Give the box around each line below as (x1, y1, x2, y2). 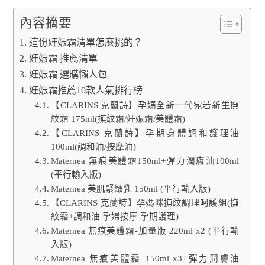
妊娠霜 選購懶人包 (28, 69, 107, 80)
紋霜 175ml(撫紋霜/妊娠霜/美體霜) (50, 114, 185, 124)
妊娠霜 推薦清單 (28, 53, 98, 64)
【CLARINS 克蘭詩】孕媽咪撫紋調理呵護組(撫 (50, 198, 240, 208)
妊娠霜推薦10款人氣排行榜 (28, 85, 143, 96)
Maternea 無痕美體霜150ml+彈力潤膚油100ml (50, 156, 240, 166)
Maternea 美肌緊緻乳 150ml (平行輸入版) (50, 183, 211, 193)
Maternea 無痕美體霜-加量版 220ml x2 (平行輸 (50, 225, 240, 235)
